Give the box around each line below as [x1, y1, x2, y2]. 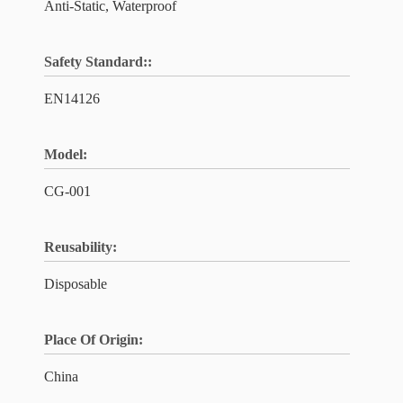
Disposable [44, 276, 107, 291]
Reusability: [44, 239, 117, 255]
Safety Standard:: [44, 54, 152, 69]
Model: [44, 147, 87, 162]
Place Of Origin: [44, 332, 143, 347]
